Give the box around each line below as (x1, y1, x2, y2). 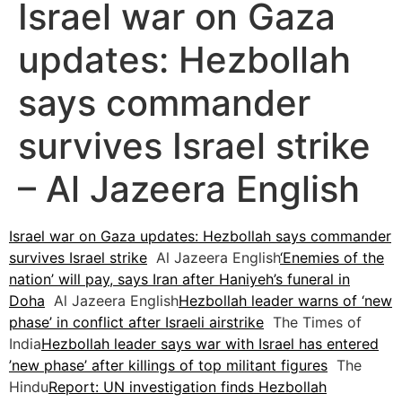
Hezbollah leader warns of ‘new (179, 292, 392, 310)
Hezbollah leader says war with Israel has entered (41, 335, 379, 354)
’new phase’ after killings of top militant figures (9, 356, 328, 375)
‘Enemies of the (280, 249, 384, 267)
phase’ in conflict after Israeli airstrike (9, 313, 264, 332)
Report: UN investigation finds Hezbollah (48, 378, 327, 397)
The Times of (264, 313, 362, 332)
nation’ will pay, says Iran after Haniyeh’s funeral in (9, 270, 350, 289)
